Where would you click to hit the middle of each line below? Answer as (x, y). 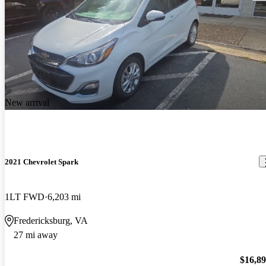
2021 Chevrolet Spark (42, 161)
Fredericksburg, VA (51, 220)
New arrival (27, 102)
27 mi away (36, 235)
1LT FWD (25, 197)
